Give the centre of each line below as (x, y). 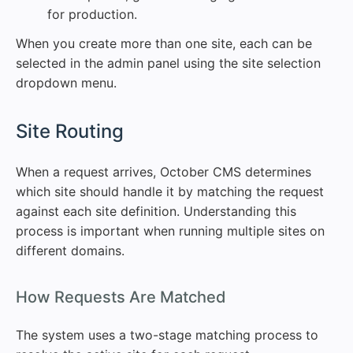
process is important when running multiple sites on (170, 231)
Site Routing (70, 131)
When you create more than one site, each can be (164, 43)
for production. (92, 14)
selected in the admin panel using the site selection (168, 63)
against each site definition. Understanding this (156, 211)
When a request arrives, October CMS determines (163, 172)
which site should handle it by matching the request (170, 191)
